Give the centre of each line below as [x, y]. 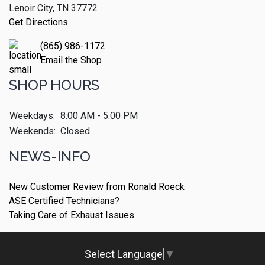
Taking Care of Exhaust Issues [72, 215]
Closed [75, 131]
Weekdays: [32, 116]
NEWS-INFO [50, 157]
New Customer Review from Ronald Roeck [97, 187]
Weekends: [33, 131]
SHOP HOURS [54, 85]
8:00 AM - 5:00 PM [99, 116]
